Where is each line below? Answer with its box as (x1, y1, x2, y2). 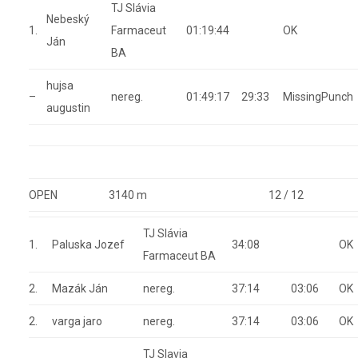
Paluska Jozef (51, 238, 125, 251)
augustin (46, 101, 90, 114)
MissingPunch (282, 90, 353, 103)
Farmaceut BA (142, 249, 216, 262)
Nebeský (46, 13, 89, 26)
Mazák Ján (51, 282, 108, 295)
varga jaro (51, 315, 102, 328)
